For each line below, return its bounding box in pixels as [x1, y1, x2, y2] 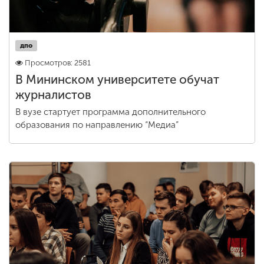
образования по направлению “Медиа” [15, 120, 179, 130]
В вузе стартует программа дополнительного [15, 107, 206, 117]
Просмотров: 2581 [25, 58, 91, 67]
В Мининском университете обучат [15, 72, 219, 87]
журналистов [15, 88, 91, 102]
